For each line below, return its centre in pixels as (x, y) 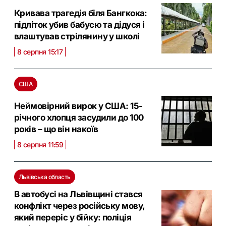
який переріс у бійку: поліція (73, 218)
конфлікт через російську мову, (79, 206)
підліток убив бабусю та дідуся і (79, 25)
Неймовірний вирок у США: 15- (78, 106)
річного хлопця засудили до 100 (79, 118)
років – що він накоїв (56, 129)
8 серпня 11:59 (40, 145)
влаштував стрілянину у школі (77, 37)
